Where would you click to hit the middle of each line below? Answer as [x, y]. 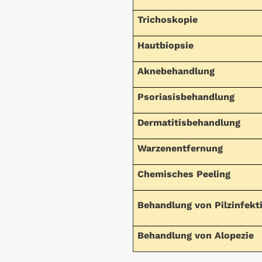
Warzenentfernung [180, 148]
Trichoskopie [168, 19]
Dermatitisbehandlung [189, 122]
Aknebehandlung [176, 71]
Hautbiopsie [166, 45]
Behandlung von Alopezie [196, 235]
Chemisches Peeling [184, 174]
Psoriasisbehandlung [186, 96]
